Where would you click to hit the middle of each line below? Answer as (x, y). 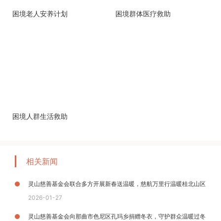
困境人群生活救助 (40, 116)
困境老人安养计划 (40, 14)
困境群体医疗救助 (143, 14)
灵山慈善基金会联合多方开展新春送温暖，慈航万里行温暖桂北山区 (117, 184)
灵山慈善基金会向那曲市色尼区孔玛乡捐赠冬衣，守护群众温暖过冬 (117, 216)
